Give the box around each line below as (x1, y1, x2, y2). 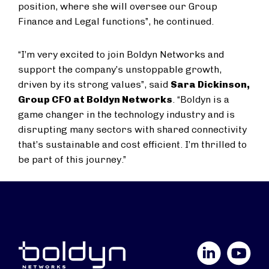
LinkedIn (159, 242, 198, 253)
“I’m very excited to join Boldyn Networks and (18, 49, 224, 60)
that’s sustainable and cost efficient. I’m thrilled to (18, 139, 247, 150)
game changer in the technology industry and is (18, 109, 235, 120)
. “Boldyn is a (172, 94, 229, 105)
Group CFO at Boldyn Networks (18, 94, 172, 105)
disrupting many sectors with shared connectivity (18, 124, 247, 135)
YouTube (189, 242, 228, 253)
